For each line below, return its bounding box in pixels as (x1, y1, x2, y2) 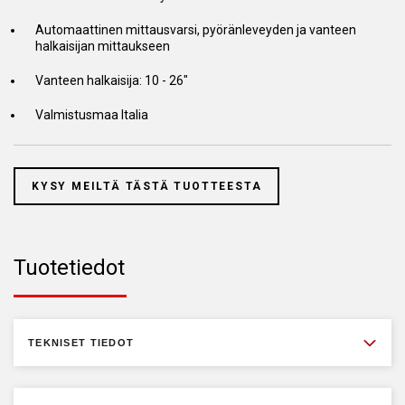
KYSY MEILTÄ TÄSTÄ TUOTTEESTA (32, 180, 262, 193)
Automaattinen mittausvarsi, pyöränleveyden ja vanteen (35, 23, 356, 37)
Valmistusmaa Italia (35, 108, 148, 122)
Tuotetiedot (14, 255, 125, 280)
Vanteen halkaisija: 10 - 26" (35, 73, 188, 88)
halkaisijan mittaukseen (35, 39, 170, 53)
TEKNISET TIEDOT (28, 337, 135, 348)
